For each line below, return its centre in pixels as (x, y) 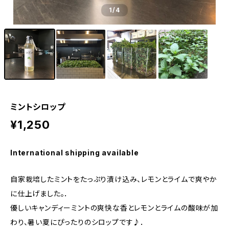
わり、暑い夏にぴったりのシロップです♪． (77, 222)
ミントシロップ (38, 107)
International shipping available (75, 153)
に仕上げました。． (40, 193)
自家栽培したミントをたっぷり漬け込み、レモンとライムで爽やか (114, 179)
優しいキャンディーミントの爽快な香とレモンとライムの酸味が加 (114, 208)
